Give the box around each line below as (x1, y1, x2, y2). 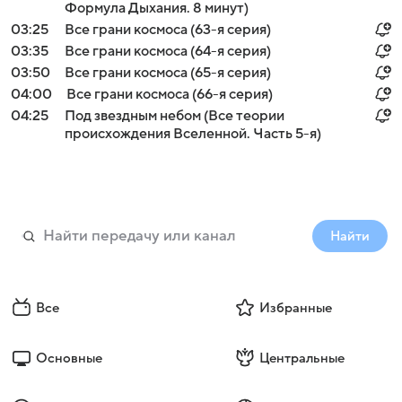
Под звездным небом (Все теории (65, 108, 284, 124)
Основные (36, 351, 102, 365)
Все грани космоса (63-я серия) (65, 22, 271, 38)
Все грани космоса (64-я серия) (65, 43, 271, 59)
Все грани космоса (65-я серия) (65, 65, 271, 81)
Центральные (258, 351, 345, 365)
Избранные (258, 301, 332, 315)
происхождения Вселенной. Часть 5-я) (65, 126, 321, 142)
